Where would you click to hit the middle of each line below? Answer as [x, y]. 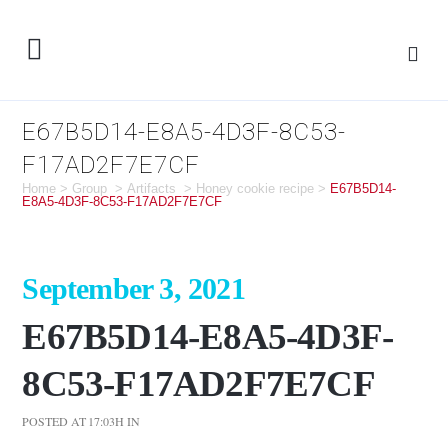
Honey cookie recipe [255, 188]
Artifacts [152, 188]
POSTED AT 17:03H [73, 421]
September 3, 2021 [133, 289]
